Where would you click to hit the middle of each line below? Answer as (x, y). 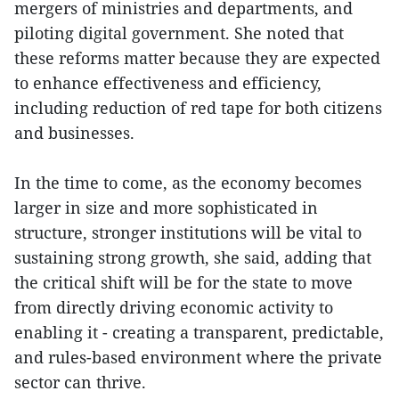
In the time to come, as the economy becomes (188, 182)
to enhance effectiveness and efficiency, (168, 82)
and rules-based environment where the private (198, 357)
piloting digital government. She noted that (179, 33)
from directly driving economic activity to (174, 307)
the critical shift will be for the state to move (183, 282)
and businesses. (74, 132)
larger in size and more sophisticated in (166, 207)
